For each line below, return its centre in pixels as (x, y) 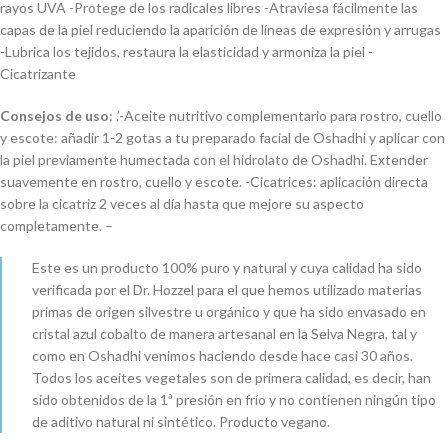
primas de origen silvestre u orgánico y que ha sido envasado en (229, 311)
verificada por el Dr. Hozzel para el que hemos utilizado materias (227, 289)
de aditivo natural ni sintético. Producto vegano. (181, 421)
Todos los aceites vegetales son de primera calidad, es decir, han (231, 377)
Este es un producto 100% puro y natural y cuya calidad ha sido (227, 267)
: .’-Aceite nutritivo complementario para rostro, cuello (275, 115)
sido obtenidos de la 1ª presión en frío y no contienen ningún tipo (234, 399)
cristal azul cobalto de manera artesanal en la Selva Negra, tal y (224, 333)
